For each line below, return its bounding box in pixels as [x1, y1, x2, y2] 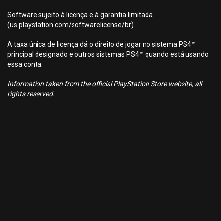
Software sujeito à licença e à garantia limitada [7, 11, 153, 19]
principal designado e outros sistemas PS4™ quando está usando [7, 50, 209, 58]
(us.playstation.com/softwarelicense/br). [7, 21, 135, 29]
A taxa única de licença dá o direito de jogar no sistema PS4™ [7, 40, 196, 48]
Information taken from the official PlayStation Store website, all [7, 80, 202, 88]
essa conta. [7, 60, 43, 68]
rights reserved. [7, 90, 55, 98]
